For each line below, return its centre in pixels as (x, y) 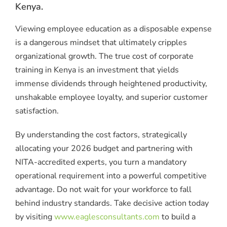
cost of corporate (163, 56)
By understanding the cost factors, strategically (101, 135)
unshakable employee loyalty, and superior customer (111, 97)
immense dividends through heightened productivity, (111, 83)
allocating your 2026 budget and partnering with (104, 148)
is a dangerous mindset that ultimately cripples (101, 42)
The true (116, 56)
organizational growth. (56, 56)
